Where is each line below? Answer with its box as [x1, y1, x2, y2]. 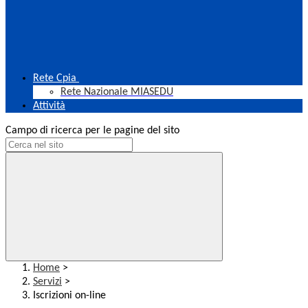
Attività [33, 100, 65, 112]
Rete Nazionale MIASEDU [60, 87, 173, 98]
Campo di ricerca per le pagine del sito [5, 125, 179, 137]
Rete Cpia [33, 73, 76, 85]
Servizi [33, 276, 62, 288]
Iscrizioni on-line [33, 290, 106, 302]
